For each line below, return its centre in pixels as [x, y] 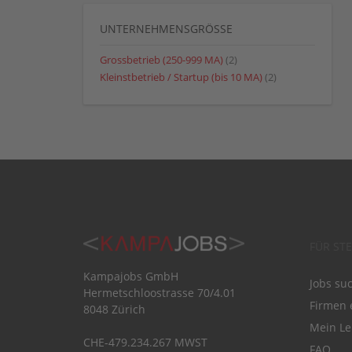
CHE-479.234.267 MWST [145, 342]
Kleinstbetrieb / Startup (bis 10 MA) [181, 77]
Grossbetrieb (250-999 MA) [161, 60]
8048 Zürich [114, 309]
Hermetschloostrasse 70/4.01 [159, 292]
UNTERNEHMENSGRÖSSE [166, 28]
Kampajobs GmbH [131, 276]
